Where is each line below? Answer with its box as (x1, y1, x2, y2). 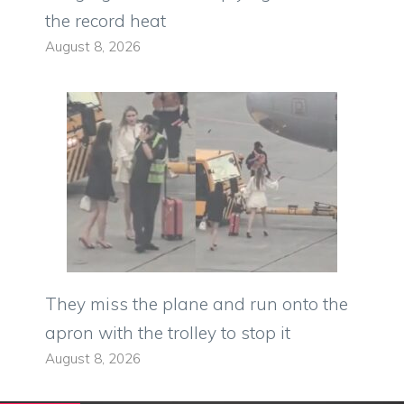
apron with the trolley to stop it (45, 322, 290, 344)
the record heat (45, 10, 166, 32)
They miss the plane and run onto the (45, 293, 348, 316)
